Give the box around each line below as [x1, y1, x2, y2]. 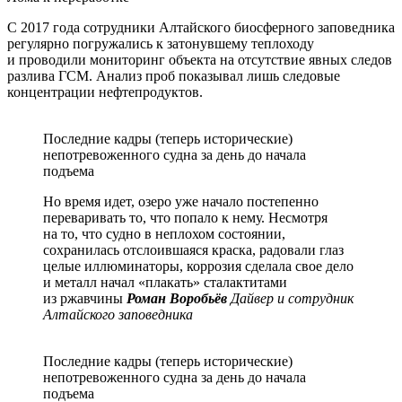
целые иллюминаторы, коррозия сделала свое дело [43, 258, 354, 275]
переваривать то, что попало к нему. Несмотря [43, 210, 328, 226]
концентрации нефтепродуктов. [7, 84, 203, 100]
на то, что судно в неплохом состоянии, [43, 226, 285, 242]
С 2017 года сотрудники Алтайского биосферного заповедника [7, 20, 395, 36]
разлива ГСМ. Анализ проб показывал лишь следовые [7, 68, 340, 84]
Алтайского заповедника [43, 307, 193, 323]
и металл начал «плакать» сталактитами [43, 275, 287, 291]
